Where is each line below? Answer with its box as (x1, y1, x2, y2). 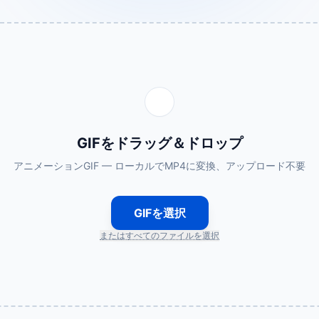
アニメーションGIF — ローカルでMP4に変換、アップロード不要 (14, 159, 305, 172)
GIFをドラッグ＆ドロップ (76, 135, 243, 152)
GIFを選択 (133, 206, 186, 220)
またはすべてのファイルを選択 (100, 230, 219, 241)
